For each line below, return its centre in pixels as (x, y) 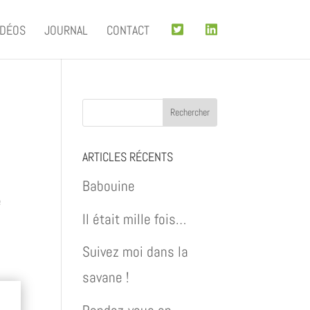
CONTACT (128, 30)
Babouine (109, 186)
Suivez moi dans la (136, 252)
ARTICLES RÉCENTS (128, 157)
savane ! (106, 277)
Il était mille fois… (135, 219)
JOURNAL (66, 30)
